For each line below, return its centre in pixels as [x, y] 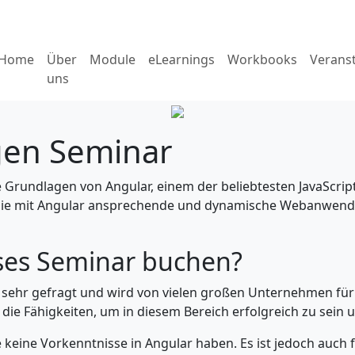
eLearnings [181, 59]
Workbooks [262, 59]
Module [113, 59]
